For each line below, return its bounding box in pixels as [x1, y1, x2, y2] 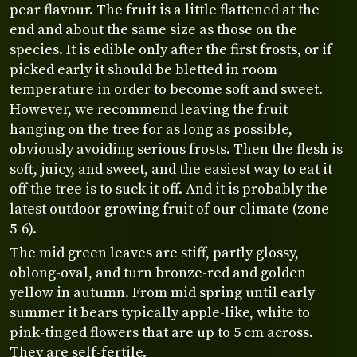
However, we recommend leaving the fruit [10, 100, 288, 119]
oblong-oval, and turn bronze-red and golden [10, 263, 306, 282]
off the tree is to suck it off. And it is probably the [10, 179, 328, 198]
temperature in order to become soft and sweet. [10, 80, 323, 99]
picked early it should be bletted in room [10, 60, 277, 79]
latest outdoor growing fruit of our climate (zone [10, 199, 329, 218]
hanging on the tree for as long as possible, [10, 120, 292, 139]
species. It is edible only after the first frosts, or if [10, 40, 332, 59]
